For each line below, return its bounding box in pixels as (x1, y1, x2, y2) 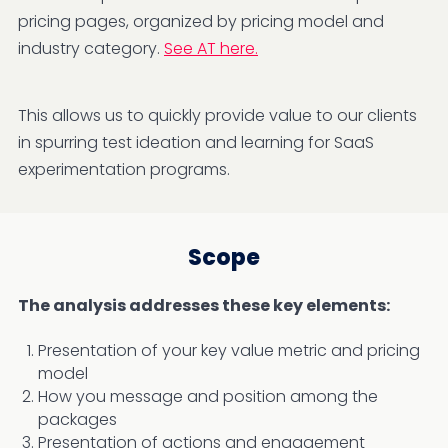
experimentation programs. (18, 157, 230, 181)
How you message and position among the (38, 384, 378, 408)
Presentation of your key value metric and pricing (38, 338, 420, 362)
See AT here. (164, 36, 258, 60)
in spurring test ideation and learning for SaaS (18, 130, 374, 154)
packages (38, 407, 117, 431)
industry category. (18, 36, 164, 60)
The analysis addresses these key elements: (18, 293, 390, 317)
